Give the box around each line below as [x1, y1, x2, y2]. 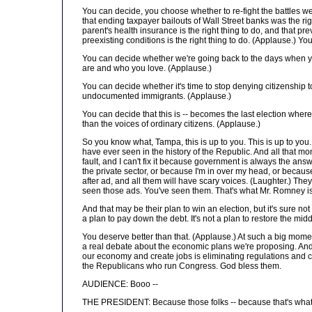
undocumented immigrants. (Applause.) [82, 91, 231, 101]
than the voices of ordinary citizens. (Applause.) [82, 119, 260, 129]
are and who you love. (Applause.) [82, 63, 212, 73]
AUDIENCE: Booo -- [82, 279, 158, 289]
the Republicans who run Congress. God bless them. [82, 261, 281, 271]
